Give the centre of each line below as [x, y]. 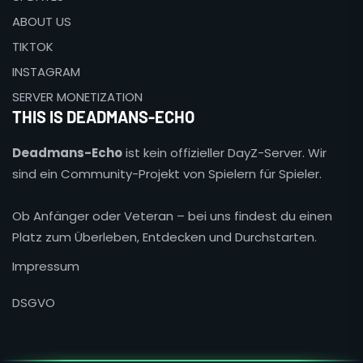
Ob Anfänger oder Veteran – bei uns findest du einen [172, 216]
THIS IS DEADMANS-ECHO [103, 116]
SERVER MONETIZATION [77, 96]
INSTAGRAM [46, 71]
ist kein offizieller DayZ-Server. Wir [224, 152]
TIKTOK [33, 46]
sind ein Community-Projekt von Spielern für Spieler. [167, 173]
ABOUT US [42, 21]
